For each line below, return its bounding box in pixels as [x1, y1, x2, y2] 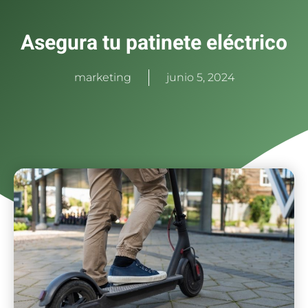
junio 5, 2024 [166, 71, 234, 85]
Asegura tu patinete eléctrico [21, 28, 287, 59]
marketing [74, 71, 131, 85]
